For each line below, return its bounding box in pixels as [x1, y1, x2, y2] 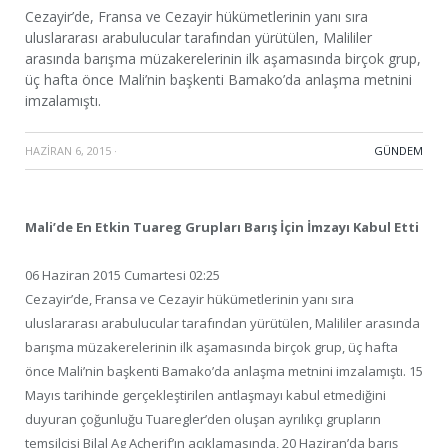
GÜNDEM [374, 143, 423, 159]
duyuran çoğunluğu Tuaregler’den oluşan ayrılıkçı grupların [25, 410, 381, 429]
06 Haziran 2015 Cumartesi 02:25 [25, 266, 220, 285]
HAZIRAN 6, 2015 [25, 143, 111, 159]
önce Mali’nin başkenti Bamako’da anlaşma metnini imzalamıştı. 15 [25, 362, 423, 381]
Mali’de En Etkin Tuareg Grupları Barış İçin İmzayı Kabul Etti [25, 218, 419, 237]
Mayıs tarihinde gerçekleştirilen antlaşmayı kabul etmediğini [25, 386, 386, 405]
